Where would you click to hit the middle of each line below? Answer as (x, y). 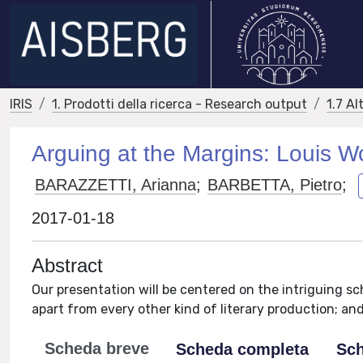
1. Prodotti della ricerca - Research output (179, 104)
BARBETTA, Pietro (275, 184)
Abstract (68, 265)
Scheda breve (97, 348)
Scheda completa (243, 349)
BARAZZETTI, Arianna (116, 184)
